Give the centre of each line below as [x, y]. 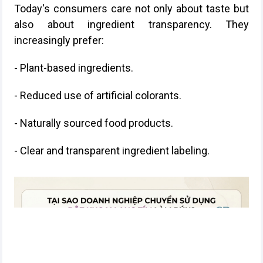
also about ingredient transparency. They [131, 24]
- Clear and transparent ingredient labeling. [112, 151]
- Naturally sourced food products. [94, 123]
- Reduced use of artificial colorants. [98, 95]
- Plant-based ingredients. [74, 68]
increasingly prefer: [59, 40]
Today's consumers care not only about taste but [131, 9]
